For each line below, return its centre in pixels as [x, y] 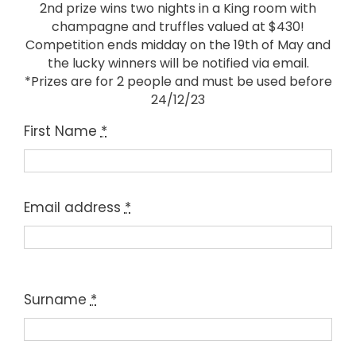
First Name [62, 132]
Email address [74, 208]
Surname [57, 300]
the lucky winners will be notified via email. [178, 64]
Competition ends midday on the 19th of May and [178, 45]
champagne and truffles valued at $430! [178, 27]
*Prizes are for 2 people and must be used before [178, 82]
